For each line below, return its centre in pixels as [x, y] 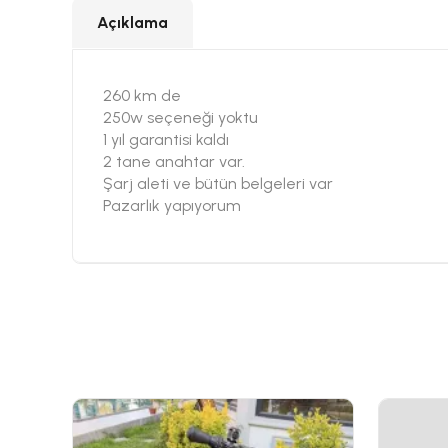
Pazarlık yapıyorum [172, 205]
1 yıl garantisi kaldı [166, 139]
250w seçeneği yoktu [180, 117]
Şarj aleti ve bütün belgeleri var [218, 183]
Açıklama [132, 22]
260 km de [142, 95]
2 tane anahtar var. [174, 161]
